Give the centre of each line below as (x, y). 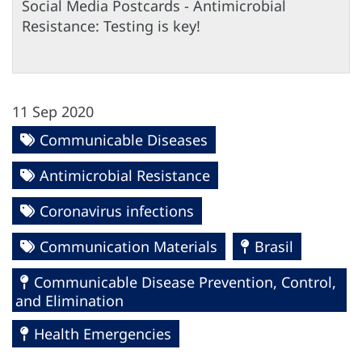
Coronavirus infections (117, 211)
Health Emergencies (103, 334)
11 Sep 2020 (53, 112)
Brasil (274, 247)
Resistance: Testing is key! (111, 26)
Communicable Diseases (124, 140)
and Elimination (69, 301)
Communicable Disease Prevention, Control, (185, 282)
